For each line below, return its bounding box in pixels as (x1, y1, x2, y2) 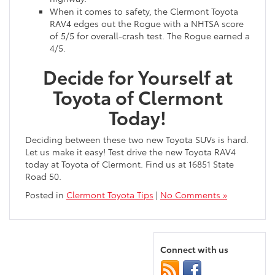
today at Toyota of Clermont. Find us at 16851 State (25, 158, 234, 171)
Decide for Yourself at (42, 63, 233, 90)
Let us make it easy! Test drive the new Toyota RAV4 (25, 145, 236, 158)
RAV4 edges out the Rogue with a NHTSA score (50, 17, 244, 30)
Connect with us (160, 243, 228, 256)
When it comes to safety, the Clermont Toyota (50, 5, 238, 18)
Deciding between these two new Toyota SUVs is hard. (25, 133, 249, 146)
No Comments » (160, 188, 227, 201)
